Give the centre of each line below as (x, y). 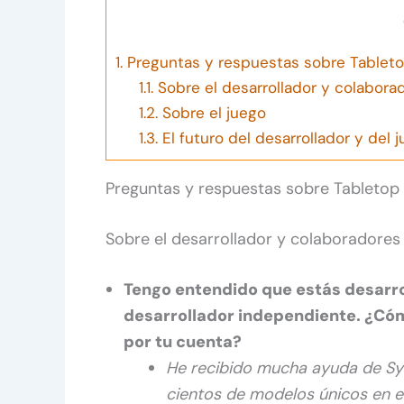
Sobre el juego (211, 113)
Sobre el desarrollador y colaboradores (253, 239)
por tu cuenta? (183, 342)
